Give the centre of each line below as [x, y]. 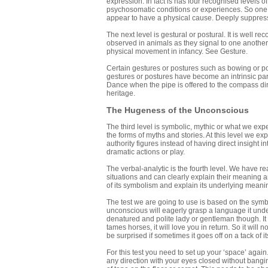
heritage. [121, 94]
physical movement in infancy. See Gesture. [177, 52]
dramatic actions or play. [146, 152]
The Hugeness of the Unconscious [178, 110]
